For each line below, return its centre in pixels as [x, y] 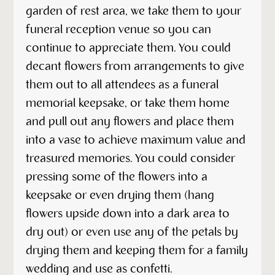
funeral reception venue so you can [119, 30]
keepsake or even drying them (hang [120, 196]
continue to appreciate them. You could [129, 48]
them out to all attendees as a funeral [122, 85]
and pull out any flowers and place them [130, 122]
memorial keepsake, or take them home [128, 103]
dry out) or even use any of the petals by [132, 232]
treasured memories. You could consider [131, 159]
